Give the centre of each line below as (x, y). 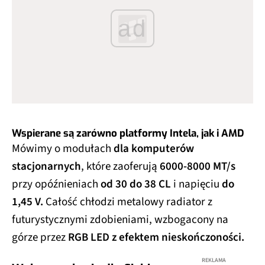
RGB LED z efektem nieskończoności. (156, 237)
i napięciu (198, 184)
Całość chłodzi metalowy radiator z (128, 202)
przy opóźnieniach (56, 184)
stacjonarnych (46, 166)
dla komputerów (154, 148)
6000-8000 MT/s (198, 166)
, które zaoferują (120, 166)
